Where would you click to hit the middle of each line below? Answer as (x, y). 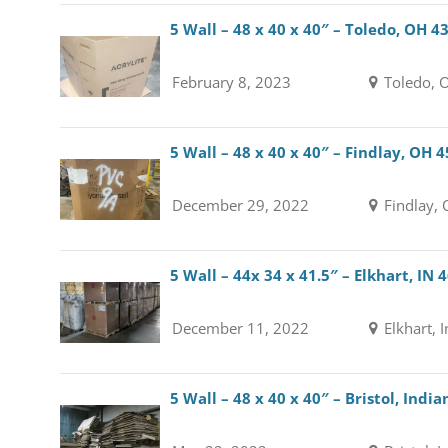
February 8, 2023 (231, 82)
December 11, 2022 (240, 328)
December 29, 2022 (240, 205)
